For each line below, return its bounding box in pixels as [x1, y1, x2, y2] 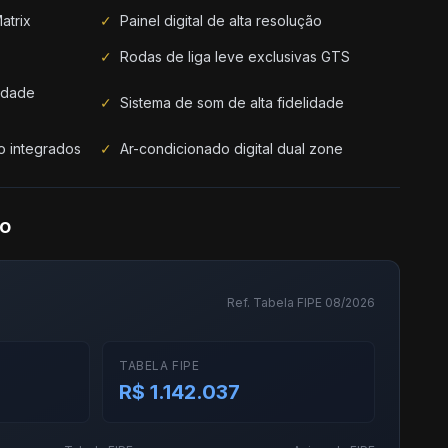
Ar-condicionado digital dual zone [120, 140, 343, 157]
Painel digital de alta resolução [120, 12, 322, 29]
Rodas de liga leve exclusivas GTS [120, 48, 350, 65]
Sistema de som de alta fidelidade [120, 94, 344, 111]
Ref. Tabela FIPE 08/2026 [227, 295, 375, 310]
